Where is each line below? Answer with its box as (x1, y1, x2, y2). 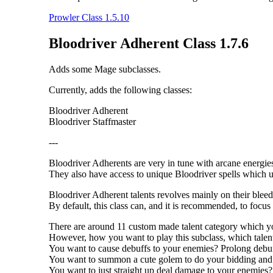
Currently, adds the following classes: (49, 84, 192, 95)
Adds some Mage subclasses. (49, 63, 161, 74)
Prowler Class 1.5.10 (49, 12, 129, 23)
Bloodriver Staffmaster (49, 116, 136, 127)
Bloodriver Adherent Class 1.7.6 (49, 35, 249, 52)
